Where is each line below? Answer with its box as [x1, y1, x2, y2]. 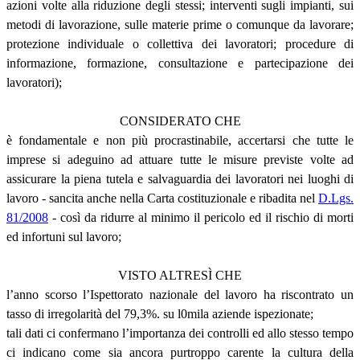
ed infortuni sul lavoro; [6, 229, 121, 243]
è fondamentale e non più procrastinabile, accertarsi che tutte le [6, 133, 354, 147]
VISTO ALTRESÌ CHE [118, 268, 242, 282]
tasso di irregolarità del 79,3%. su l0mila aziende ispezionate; [6, 306, 313, 321]
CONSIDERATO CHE [119, 113, 241, 128]
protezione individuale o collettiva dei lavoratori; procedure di [6, 36, 354, 51]
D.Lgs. [318, 190, 354, 205]
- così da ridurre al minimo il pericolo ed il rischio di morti [48, 210, 354, 224]
